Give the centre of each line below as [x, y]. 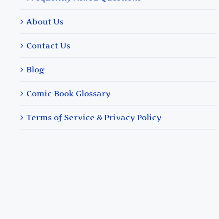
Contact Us [48, 46]
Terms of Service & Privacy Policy [94, 118]
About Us [45, 22]
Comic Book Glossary [68, 94]
